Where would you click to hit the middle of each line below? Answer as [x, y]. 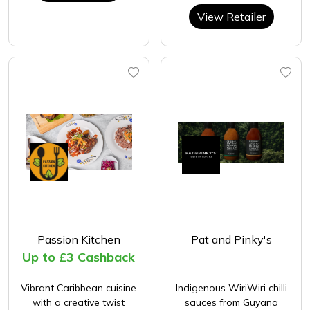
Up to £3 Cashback [79, 257]
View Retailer [231, 16]
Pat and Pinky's [231, 240]
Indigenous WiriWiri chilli [231, 288]
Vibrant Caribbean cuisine [79, 288]
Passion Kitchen [79, 240]
